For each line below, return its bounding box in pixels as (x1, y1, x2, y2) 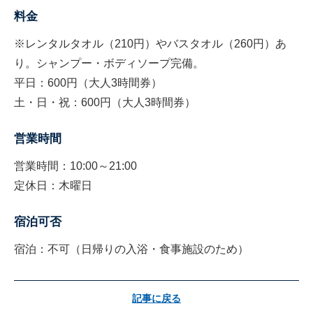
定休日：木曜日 (14, 180, 92, 192)
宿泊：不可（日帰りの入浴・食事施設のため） (14, 243, 249, 256)
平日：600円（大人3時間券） (14, 77, 162, 89)
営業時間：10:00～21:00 (14, 160, 137, 173)
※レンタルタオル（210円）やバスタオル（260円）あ (14, 38, 286, 50)
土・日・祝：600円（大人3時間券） (14, 96, 196, 109)
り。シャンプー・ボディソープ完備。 (14, 57, 204, 70)
